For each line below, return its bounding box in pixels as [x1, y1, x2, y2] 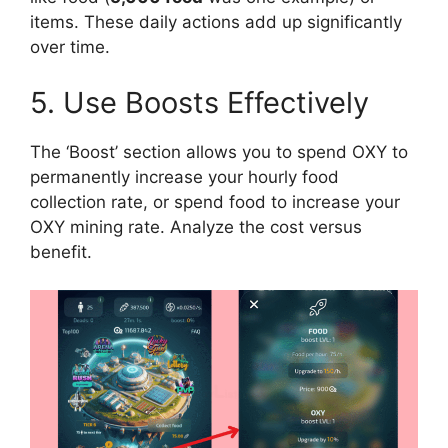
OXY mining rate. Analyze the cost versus [30, 216, 362, 237]
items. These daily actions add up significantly [30, 12, 402, 33]
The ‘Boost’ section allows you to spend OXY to [30, 141, 408, 162]
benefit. [30, 241, 92, 262]
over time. [30, 37, 110, 58]
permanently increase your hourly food [30, 166, 339, 187]
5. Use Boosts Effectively [30, 84, 369, 120]
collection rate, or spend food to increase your [30, 191, 400, 212]
